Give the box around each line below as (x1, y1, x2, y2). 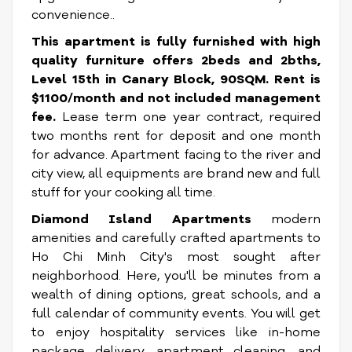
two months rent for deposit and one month (31, 127, 321, 145)
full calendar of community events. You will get (31, 305, 321, 322)
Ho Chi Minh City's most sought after (31, 248, 321, 266)
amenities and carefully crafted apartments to (31, 229, 321, 247)
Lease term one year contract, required (62, 108, 321, 126)
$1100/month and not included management (31, 90, 321, 107)
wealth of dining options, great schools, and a (31, 286, 321, 303)
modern (251, 211, 321, 228)
